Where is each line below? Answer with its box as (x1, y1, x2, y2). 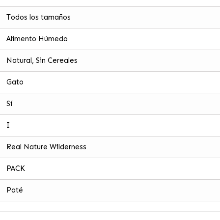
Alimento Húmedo (6, 34, 68, 44)
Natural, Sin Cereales (6, 56, 78, 65)
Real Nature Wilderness (6, 142, 86, 152)
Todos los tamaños (6, 13, 71, 22)
